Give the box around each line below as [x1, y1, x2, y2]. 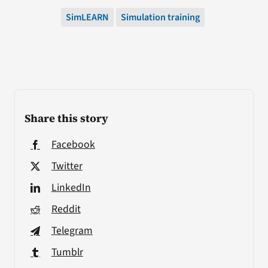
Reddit [51, 201, 81, 217]
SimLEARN [66, 10, 109, 24]
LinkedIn [51, 179, 91, 195]
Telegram [51, 223, 93, 238]
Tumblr [51, 244, 83, 260]
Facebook [51, 136, 95, 152]
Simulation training [121, 10, 200, 24]
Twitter [51, 158, 83, 173]
